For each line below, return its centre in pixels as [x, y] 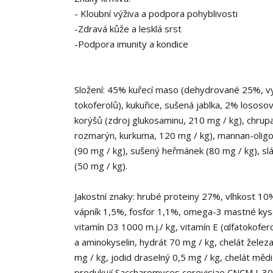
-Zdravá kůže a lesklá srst [128, 29]
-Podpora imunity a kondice [131, 44]
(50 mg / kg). [101, 166]
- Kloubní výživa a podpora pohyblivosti [156, 13]
